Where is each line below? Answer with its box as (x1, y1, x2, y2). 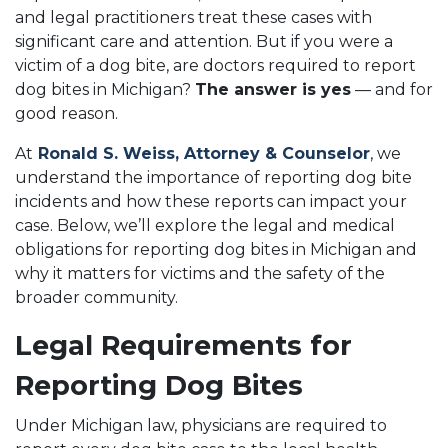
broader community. (15, 288, 182, 307)
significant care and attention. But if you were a (15, 32, 393, 51)
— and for (351, 80, 433, 99)
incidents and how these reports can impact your (15, 192, 407, 211)
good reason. (15, 104, 126, 123)
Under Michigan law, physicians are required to (15, 416, 387, 435)
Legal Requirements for (15, 329, 352, 362)
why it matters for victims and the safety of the (15, 264, 385, 283)
